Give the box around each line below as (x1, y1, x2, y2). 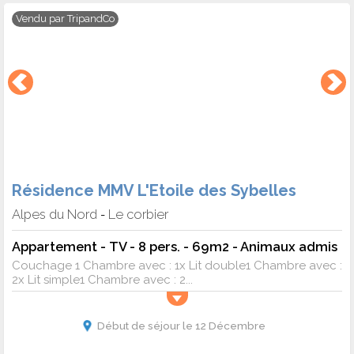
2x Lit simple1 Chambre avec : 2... (12, 273, 193, 288)
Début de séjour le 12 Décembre (96, 319, 265, 333)
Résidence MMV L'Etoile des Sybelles (12, 181, 296, 201)
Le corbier (108, 206, 168, 223)
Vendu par (16, 12, 67, 24)
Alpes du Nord (12, 206, 97, 223)
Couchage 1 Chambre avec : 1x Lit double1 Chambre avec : (12, 258, 342, 273)
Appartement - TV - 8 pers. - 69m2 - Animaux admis (12, 239, 337, 255)
